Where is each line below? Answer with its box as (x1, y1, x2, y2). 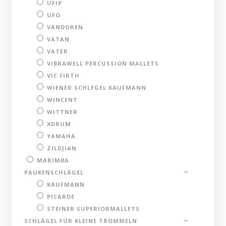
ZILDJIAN (47, 144, 77, 152)
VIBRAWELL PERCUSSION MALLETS (47, 59, 159, 67)
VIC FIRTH (47, 71, 80, 79)
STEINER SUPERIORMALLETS (47, 204, 140, 212)
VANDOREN (47, 23, 84, 31)
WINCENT (47, 95, 78, 103)
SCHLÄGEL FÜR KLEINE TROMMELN (24, 216, 138, 224)
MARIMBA (37, 156, 70, 164)
